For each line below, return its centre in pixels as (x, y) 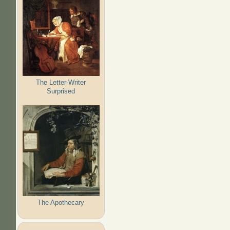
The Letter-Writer (61, 82)
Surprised (61, 91)
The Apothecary (61, 202)
